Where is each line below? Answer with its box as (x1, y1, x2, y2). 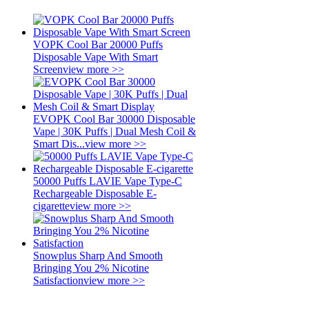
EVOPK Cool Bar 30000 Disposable (33, 113, 195, 125)
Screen (33, 63, 63, 75)
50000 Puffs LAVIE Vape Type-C (33, 175, 182, 187)
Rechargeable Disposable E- (33, 188, 157, 199)
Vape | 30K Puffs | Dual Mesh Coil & (33, 126, 196, 137)
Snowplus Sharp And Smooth (33, 250, 163, 261)
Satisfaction (33, 275, 83, 286)
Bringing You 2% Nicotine (33, 262, 149, 274)
